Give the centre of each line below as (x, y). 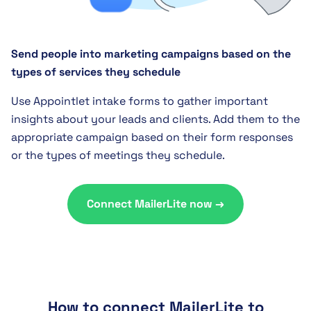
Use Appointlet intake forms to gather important (140, 101)
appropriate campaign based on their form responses (152, 137)
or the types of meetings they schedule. (118, 155)
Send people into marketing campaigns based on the (151, 54)
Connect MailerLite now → (155, 204)
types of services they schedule (96, 72)
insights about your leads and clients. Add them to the (155, 119)
